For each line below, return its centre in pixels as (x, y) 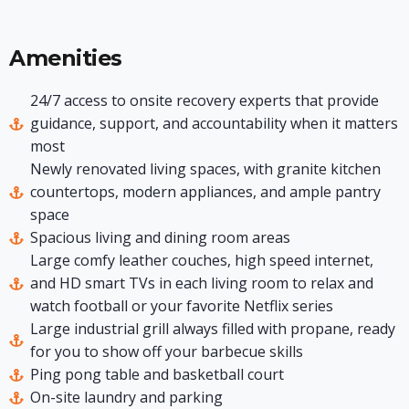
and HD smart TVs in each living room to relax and (201, 283)
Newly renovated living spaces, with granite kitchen (205, 169)
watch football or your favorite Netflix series (181, 306)
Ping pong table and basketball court (157, 375)
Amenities (66, 58)
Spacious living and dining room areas (160, 238)
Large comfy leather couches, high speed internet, (201, 261)
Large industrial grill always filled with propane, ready (212, 329)
